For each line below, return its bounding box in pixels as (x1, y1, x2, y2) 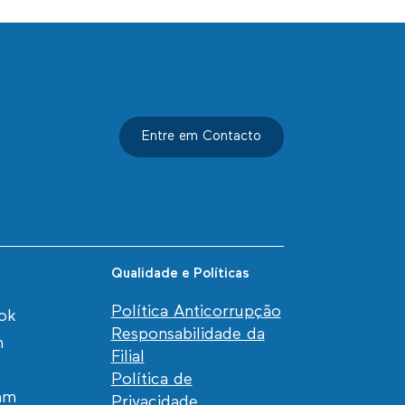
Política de (110, 371, 193, 389)
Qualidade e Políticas (110, 267, 250, 281)
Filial (110, 348, 145, 366)
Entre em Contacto (141, 130, 261, 145)
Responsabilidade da (110, 325, 265, 344)
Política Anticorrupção (110, 303, 281, 321)
